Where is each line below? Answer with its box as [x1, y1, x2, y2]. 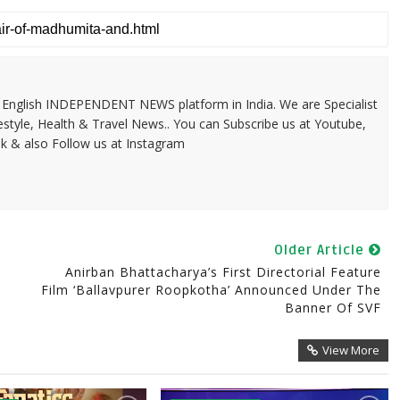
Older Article [273, 242, 369, 258]
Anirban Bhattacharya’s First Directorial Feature [64, 263, 381, 280]
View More [321, 342, 379, 358]
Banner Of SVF [284, 299, 381, 316]
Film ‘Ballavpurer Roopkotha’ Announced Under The [40, 281, 381, 298]
